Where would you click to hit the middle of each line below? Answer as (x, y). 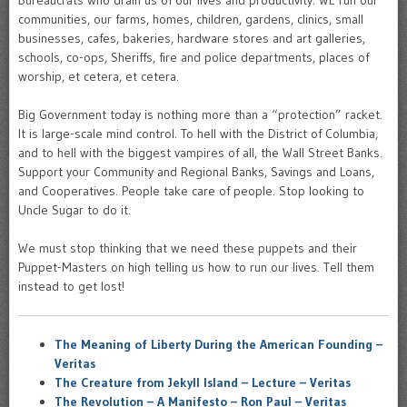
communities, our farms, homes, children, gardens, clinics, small (191, 19)
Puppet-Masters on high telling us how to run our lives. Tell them (196, 267)
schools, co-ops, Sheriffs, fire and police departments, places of (194, 57)
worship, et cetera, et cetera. (99, 76)
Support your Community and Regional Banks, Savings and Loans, (196, 172)
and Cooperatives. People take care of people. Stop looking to (191, 191)
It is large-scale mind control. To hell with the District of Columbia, (198, 134)
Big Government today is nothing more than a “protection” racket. (200, 114)
